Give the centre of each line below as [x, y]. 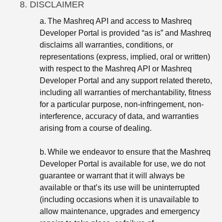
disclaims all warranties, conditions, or [106, 45]
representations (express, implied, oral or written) [125, 56]
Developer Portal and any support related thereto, [126, 80]
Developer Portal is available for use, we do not [122, 164]
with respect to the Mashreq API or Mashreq [116, 68]
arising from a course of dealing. [96, 128]
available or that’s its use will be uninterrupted [120, 187]
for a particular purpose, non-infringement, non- [122, 104]
